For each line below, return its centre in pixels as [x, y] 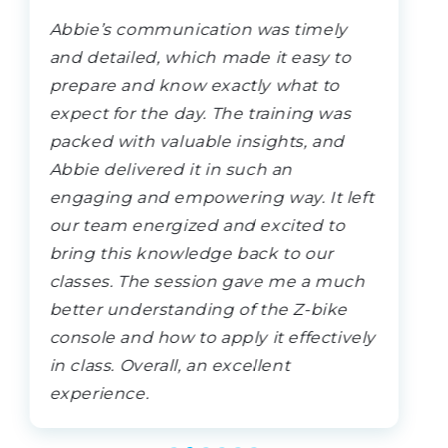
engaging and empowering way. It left [211, 197]
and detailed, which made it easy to [200, 57]
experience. [99, 393]
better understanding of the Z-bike [198, 309]
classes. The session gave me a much [207, 281]
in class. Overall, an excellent [169, 365]
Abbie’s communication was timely [198, 29]
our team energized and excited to [197, 225]
